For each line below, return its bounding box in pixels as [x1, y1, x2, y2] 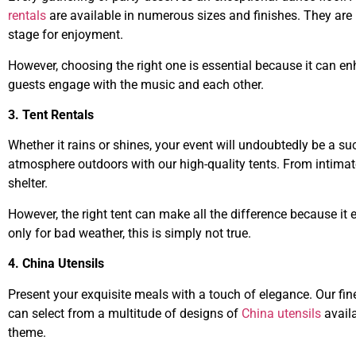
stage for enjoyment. [8, 27, 123, 43]
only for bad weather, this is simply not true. [8, 225, 251, 241]
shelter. [8, 176, 48, 192]
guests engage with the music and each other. [8, 76, 264, 92]
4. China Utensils [8, 256, 104, 272]
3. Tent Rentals [8, 107, 94, 122]
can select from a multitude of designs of [8, 305, 242, 321]
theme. [8, 324, 46, 340]
